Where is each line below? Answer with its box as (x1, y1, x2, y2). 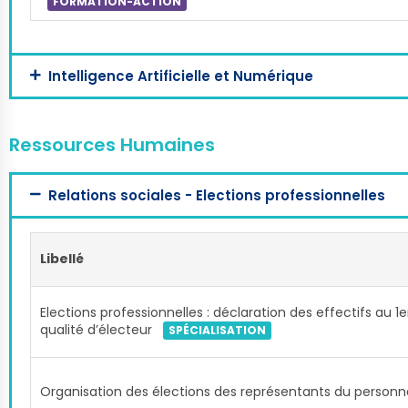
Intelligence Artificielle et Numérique (47, 66, 313, 86)
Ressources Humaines (9, 132, 215, 158)
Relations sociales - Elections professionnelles (47, 186, 385, 205)
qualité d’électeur (40, 321, 156, 339)
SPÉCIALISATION (168, 322, 266, 339)
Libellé (40, 250, 84, 268)
